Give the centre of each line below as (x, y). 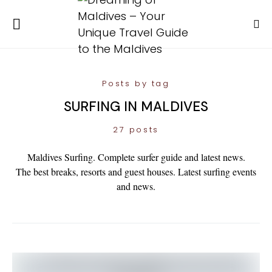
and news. (136, 186)
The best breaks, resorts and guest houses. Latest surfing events (136, 172)
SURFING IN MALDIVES (136, 107)
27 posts (136, 130)
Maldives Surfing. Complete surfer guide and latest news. (136, 157)
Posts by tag (136, 83)
